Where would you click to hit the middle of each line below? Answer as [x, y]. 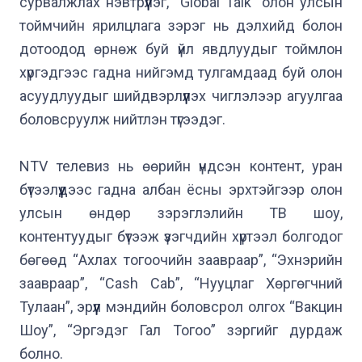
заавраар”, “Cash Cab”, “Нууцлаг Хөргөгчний [181, 283]
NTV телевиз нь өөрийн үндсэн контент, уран [181, 166]
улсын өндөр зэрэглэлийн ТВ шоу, [181, 213]
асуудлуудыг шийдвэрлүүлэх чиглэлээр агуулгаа [181, 96]
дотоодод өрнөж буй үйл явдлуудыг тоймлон [181, 49]
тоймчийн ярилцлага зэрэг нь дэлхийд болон [181, 25]
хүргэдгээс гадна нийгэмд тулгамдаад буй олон [181, 72]
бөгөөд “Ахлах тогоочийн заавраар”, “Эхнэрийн [181, 260]
